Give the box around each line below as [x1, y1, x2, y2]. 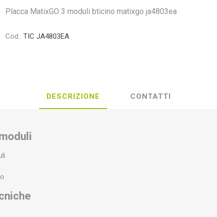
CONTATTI [130, 92, 171, 101]
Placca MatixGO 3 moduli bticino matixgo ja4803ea [5, 7, 177, 16]
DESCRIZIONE [46, 92, 100, 101]
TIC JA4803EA [23, 32, 70, 41]
